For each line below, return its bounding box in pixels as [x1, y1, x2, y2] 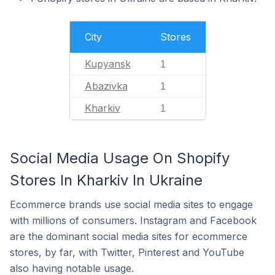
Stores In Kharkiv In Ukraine [10, 171, 203, 189]
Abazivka [84, 80, 128, 92]
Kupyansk [84, 58, 131, 70]
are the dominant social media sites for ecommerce [10, 230, 247, 242]
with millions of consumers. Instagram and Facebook [10, 214, 257, 227]
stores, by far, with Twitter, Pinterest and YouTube [10, 246, 244, 258]
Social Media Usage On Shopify [10, 149, 230, 167]
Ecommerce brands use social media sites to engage [10, 198, 253, 211]
